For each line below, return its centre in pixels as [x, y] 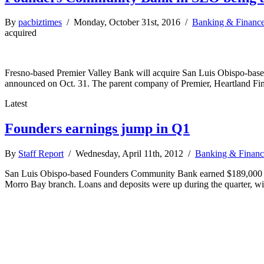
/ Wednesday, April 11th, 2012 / [129, 154]
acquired [21, 33]
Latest [16, 104]
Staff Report [41, 154]
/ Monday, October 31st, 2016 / [127, 22]
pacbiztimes [40, 22]
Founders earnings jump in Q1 [97, 129]
